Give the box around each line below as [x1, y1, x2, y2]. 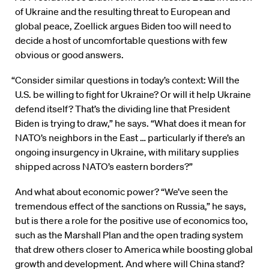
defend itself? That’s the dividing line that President [15, 103, 230, 115]
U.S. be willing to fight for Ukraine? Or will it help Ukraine [15, 88, 251, 101]
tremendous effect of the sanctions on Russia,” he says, [15, 200, 246, 213]
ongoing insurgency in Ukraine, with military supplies [15, 146, 239, 159]
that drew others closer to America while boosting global [15, 243, 253, 256]
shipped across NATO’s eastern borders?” [15, 160, 193, 173]
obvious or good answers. [15, 49, 124, 61]
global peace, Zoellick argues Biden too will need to [15, 20, 231, 32]
